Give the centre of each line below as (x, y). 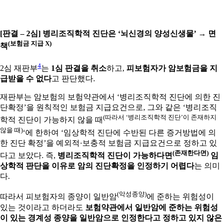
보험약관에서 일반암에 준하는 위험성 (152, 207)
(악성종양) (132, 194)
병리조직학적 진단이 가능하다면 (115, 156)
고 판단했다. (73, 79)
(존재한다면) (191, 153)
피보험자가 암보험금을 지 (172, 68)
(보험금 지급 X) (30, 43)
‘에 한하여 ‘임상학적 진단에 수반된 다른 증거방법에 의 (119, 133)
